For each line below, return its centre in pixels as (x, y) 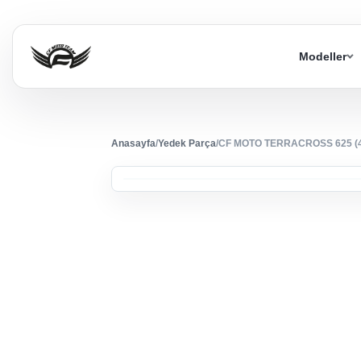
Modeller (323, 57)
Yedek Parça (187, 144)
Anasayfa (133, 144)
